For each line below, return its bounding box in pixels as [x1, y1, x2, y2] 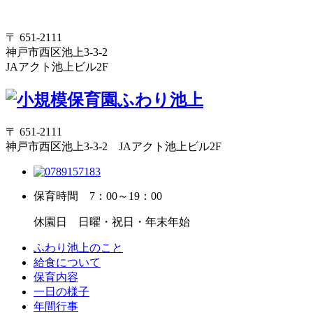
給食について [34, 256, 101, 269]
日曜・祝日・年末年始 [67, 216, 190, 228]
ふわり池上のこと [34, 242, 123, 254]
